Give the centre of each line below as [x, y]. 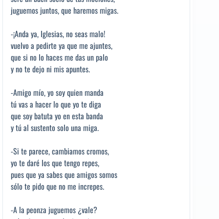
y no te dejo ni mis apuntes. [50, 69]
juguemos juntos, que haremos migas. [65, 11]
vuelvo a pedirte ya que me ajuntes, [62, 46]
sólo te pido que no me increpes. [57, 186]
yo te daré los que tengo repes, [55, 163]
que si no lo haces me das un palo [59, 57]
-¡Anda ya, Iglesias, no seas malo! [58, 34]
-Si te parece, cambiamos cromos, [60, 151]
